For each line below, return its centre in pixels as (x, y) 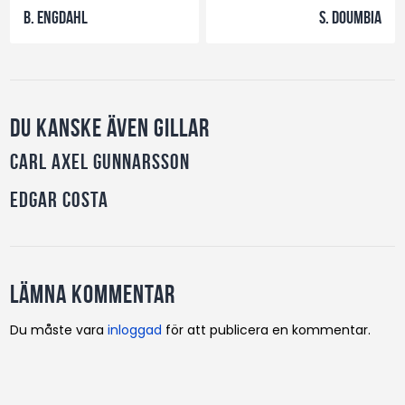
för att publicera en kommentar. (267, 330)
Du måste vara (59, 330)
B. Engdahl (56, 17)
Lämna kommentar (93, 294)
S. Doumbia (350, 17)
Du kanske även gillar (110, 127)
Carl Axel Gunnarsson (100, 161)
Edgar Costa (60, 199)
